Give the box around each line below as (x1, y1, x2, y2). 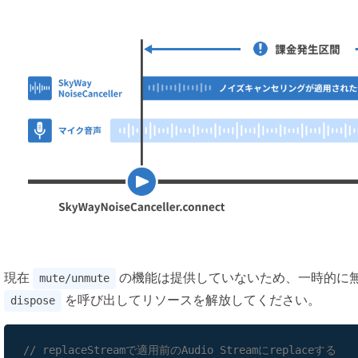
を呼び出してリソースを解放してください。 (62, 292, 320, 307)
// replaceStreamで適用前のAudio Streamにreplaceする (23, 343, 336, 356)
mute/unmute (39, 271, 109, 284)
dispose (10, 293, 55, 307)
